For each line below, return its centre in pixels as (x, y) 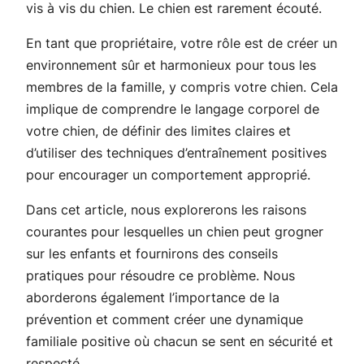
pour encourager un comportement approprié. (168, 174)
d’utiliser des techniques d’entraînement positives (176, 152)
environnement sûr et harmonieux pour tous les (171, 65)
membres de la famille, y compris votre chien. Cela (182, 87)
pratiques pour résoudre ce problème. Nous (160, 275)
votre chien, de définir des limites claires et (158, 130)
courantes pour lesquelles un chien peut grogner (175, 231)
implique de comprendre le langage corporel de (173, 108)
